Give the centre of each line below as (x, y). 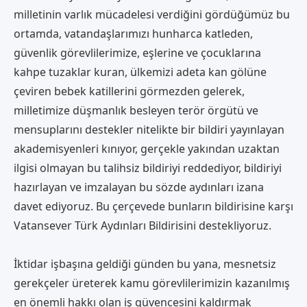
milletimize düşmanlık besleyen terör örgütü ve (136, 110)
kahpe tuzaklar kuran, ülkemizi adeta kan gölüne (140, 72)
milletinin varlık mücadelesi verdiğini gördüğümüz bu (152, 14)
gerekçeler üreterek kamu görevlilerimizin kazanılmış (152, 283)
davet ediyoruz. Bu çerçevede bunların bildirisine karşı (153, 206)
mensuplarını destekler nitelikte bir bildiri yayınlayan (149, 129)
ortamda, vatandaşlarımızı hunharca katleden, (133, 33)
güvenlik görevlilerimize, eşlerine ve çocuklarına (137, 52)
